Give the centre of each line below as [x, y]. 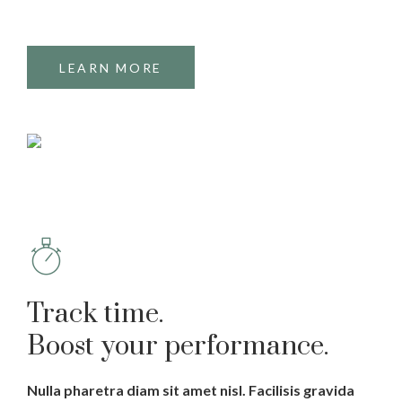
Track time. [95, 314]
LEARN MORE [111, 67]
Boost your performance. [178, 346]
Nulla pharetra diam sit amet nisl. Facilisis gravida [191, 390]
